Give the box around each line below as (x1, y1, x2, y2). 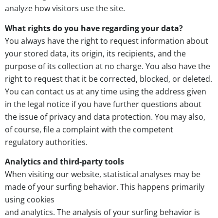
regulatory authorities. (5, 136, 88, 147)
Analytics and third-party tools (5, 156, 124, 167)
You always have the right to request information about (5, 35, 208, 46)
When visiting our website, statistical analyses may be (5, 169, 200, 180)
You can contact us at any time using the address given (5, 86, 206, 97)
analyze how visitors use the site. (5, 3, 125, 14)
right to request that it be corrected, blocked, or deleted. (5, 73, 212, 84)
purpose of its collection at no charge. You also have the (5, 60, 210, 72)
